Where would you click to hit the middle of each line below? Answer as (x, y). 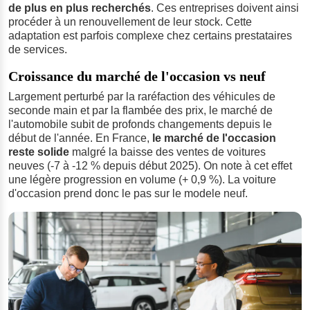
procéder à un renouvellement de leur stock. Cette (130, 21)
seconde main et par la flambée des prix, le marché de (140, 110)
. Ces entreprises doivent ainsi (225, 8)
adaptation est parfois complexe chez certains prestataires (150, 35)
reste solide (39, 152)
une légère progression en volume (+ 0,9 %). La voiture (142, 179)
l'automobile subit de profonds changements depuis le (140, 124)
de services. (38, 49)
